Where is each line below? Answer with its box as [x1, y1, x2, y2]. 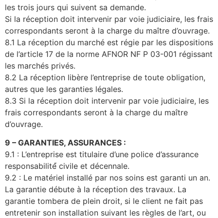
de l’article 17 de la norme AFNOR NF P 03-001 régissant [5, 49, 213, 59]
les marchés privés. [5, 60, 75, 71]
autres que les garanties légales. [5, 84, 123, 94]
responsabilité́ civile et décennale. [5, 161, 129, 171]
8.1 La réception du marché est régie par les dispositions [5, 37, 213, 47]
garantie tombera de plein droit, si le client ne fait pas [5, 196, 203, 206]
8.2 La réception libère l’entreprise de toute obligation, [5, 72, 205, 82]
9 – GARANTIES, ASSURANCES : [5, 138, 126, 148]
